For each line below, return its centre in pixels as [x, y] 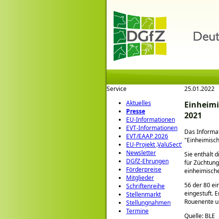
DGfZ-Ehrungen [147, 161]
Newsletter [141, 153]
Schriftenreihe [145, 186]
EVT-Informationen [152, 128]
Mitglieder [140, 178]
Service [117, 89]
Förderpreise [144, 169]
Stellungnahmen [148, 203]
